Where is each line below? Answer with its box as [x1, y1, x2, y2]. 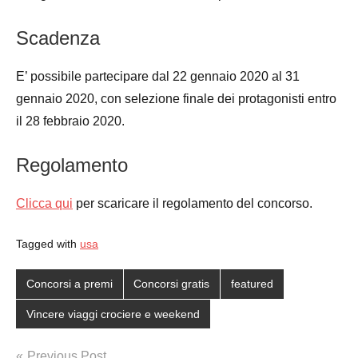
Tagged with [16, 237, 80, 250]
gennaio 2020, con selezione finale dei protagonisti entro [16, 91, 336, 105]
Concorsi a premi [26, 277, 113, 291]
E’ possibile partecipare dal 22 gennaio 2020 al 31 [16, 69, 300, 83]
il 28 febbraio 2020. [16, 113, 125, 128]
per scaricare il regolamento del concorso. [73, 196, 312, 210]
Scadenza [16, 26, 100, 49]
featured [230, 277, 273, 291]
